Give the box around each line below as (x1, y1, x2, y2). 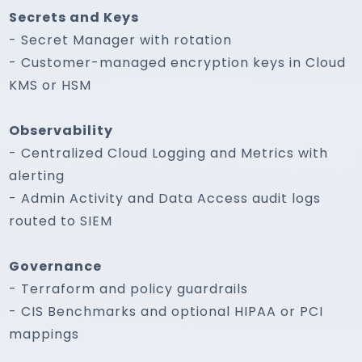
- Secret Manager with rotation (9, 31, 233, 49)
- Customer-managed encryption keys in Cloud (9, 53, 347, 72)
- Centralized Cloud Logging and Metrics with (9, 144, 329, 162)
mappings (9, 325, 80, 343)
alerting (9, 166, 65, 185)
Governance (9, 257, 103, 276)
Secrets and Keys (9, 8, 140, 27)
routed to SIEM (9, 212, 113, 230)
